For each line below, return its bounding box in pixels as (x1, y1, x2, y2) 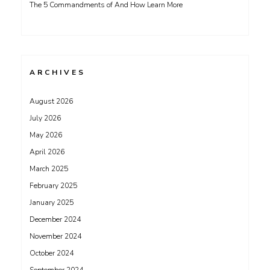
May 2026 (30, 130, 62, 140)
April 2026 (30, 147, 64, 157)
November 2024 (30, 231, 81, 241)
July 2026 (30, 113, 61, 123)
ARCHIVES (30, 67, 86, 77)
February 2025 (30, 181, 77, 190)
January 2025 (30, 198, 74, 207)
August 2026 (30, 96, 73, 106)
